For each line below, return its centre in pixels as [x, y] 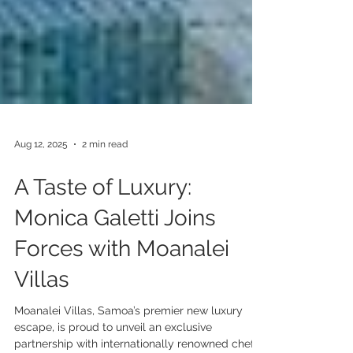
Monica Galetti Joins [115, 246]
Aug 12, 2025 [41, 173]
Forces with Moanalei [122, 277]
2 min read [105, 173]
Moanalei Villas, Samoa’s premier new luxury [128, 339]
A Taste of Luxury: [103, 216]
